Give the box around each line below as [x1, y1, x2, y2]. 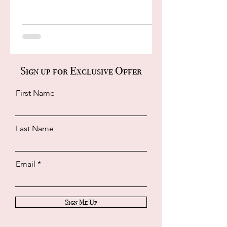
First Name [16, 88, 55, 98]
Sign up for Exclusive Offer [20, 64, 142, 78]
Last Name [16, 124, 54, 134]
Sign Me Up [65, 198, 97, 207]
